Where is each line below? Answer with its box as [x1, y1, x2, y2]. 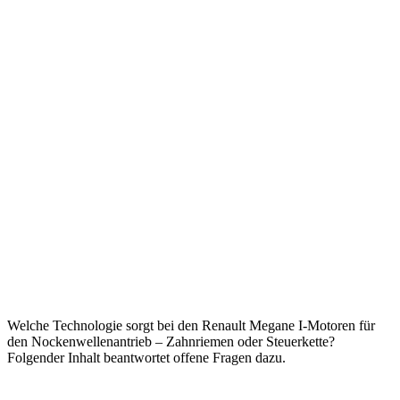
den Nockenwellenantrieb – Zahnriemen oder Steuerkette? [7, 334, 335, 349]
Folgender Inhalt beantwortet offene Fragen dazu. [7, 350, 286, 365]
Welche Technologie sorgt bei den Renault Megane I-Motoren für [7, 318, 375, 333]
